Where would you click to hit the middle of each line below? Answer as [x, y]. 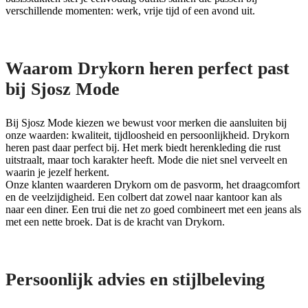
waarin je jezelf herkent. [57, 173]
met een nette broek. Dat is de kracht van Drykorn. [115, 222]
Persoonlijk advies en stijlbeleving [135, 280]
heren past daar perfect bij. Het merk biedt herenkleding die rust [143, 148]
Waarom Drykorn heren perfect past [147, 68]
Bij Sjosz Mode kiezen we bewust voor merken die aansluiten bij [146, 123]
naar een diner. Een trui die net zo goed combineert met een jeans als [153, 210]
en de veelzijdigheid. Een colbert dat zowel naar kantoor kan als [144, 197]
